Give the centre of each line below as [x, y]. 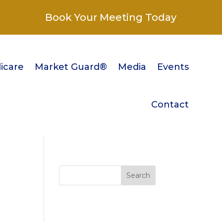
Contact [170, 104]
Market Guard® [71, 67]
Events [173, 67]
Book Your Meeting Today [111, 17]
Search [138, 175]
